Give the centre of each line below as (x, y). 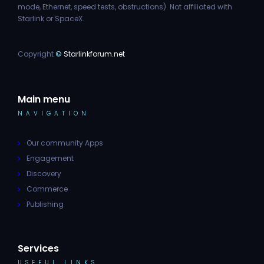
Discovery (44, 174)
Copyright (37, 54)
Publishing (45, 204)
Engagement (50, 159)
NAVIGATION (54, 114)
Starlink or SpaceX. (51, 19)
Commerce (47, 189)
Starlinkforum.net (93, 54)
